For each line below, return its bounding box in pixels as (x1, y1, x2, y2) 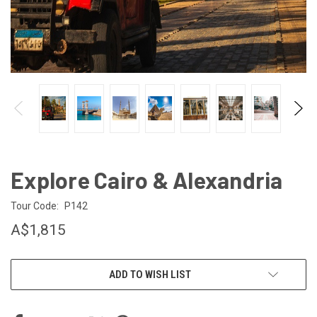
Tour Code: (11, 200, 59, 212)
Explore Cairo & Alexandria (11, 166, 283, 193)
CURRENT (11, 262, 51, 274)
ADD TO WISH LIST (109, 267, 191, 281)
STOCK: (11, 277, 42, 289)
